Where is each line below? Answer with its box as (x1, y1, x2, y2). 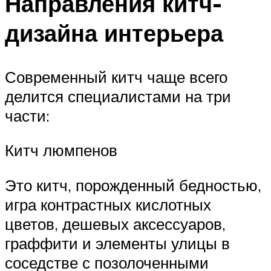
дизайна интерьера (5, 18, 223, 48)
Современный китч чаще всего (5, 67, 227, 87)
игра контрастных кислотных (5, 194, 211, 214)
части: (5, 105, 50, 125)
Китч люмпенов (5, 140, 117, 160)
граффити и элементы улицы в (5, 233, 230, 253)
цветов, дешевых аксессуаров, (5, 214, 226, 233)
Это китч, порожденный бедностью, (5, 175, 261, 195)
